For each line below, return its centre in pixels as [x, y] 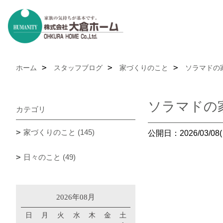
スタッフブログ [78, 68]
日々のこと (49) [50, 157]
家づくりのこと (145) [59, 132]
